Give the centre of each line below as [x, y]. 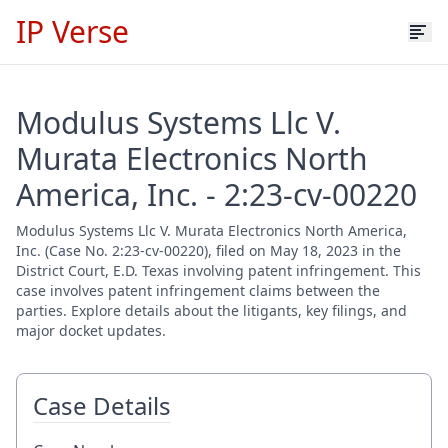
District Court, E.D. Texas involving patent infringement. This [218, 270]
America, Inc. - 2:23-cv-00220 [216, 194]
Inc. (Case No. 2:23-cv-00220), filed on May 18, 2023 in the [208, 250]
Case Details [102, 405]
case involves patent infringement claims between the [198, 290]
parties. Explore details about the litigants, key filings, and [211, 310]
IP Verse [72, 31]
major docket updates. [91, 330]
